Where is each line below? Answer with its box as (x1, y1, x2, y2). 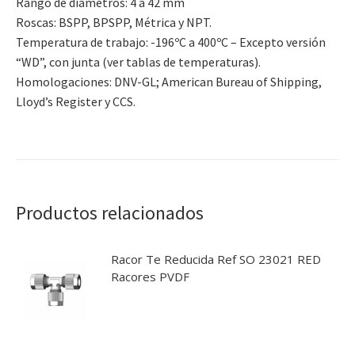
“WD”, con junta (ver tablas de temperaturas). (16, 53, 261, 70)
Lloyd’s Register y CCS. (16, 93, 136, 109)
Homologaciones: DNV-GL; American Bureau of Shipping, (16, 73, 322, 90)
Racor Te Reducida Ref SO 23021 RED (111, 250, 321, 267)
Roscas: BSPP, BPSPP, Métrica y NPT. (16, 13, 212, 30)
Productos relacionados (16, 200, 204, 225)
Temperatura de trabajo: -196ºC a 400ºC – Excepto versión (16, 33, 326, 50)
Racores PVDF (111, 268, 189, 284)
